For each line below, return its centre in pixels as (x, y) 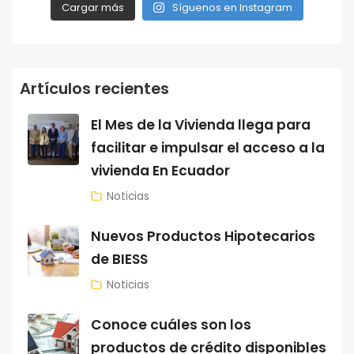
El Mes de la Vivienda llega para (201, 125)
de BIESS (119, 259)
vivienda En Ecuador (160, 171)
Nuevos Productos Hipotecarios (203, 236)
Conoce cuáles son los (171, 325)
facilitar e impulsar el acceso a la (208, 148)
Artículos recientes (94, 88)
